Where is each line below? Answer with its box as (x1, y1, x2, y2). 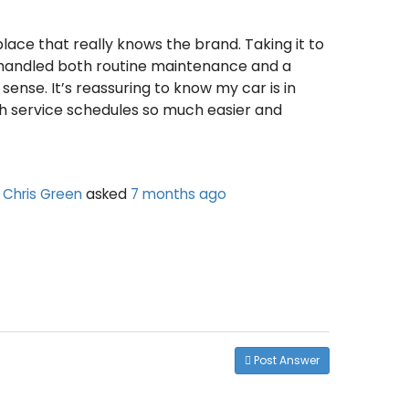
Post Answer (251, 351, 320, 368)
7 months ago (131, 184, 227, 204)
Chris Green (3, 184, 83, 204)
